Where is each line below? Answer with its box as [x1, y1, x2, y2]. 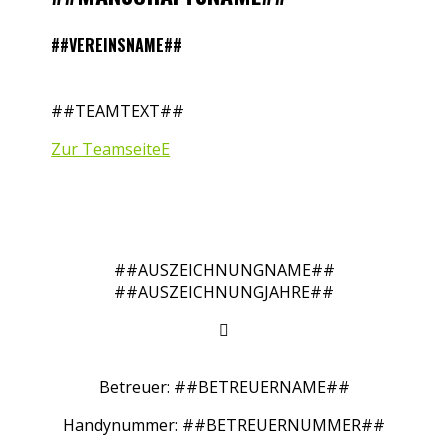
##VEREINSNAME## [51, 32, 183, 57]
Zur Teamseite [51, 138, 162, 161]
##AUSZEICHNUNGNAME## [113, 259, 335, 282]
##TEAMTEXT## [51, 100, 185, 123]
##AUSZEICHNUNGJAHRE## [114, 281, 334, 304]
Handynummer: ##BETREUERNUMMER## [63, 414, 385, 437]
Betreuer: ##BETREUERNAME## [98, 376, 350, 399]
